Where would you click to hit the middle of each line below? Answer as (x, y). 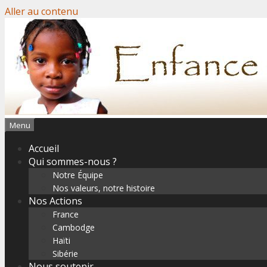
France (66, 214)
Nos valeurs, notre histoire (104, 188)
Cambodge (74, 227)
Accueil (44, 148)
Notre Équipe (78, 175)
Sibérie (65, 254)
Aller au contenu (41, 11)
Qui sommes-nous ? (73, 162)
